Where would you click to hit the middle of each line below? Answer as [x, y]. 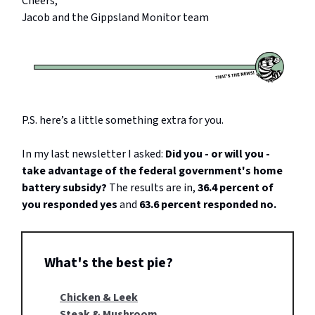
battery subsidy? [64, 188]
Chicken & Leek [99, 298]
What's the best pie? [109, 263]
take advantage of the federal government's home [152, 171]
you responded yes [71, 205]
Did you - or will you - [218, 154]
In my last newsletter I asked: [94, 154]
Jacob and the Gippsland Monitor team [115, 18]
